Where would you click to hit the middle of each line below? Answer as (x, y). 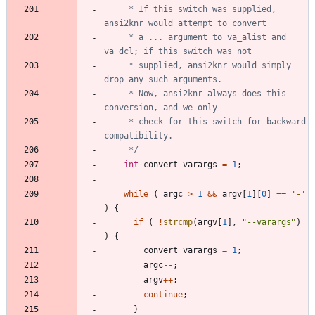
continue (163, 294)
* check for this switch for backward (114, 121)
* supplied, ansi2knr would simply (114, 65)
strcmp (178, 222)
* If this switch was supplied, (114, 9)
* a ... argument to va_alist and (114, 37)
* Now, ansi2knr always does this (114, 93)
